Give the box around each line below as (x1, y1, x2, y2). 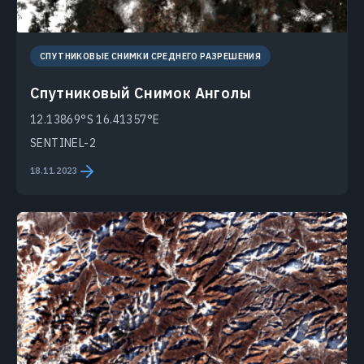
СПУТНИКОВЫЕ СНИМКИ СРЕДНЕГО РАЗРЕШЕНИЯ (40, 50, 262, 62)
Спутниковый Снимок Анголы (30, 83, 251, 102)
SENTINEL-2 (30, 135, 96, 150)
